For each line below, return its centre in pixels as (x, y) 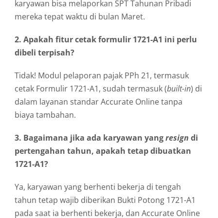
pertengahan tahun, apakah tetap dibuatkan (103, 151)
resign (177, 137)
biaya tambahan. (45, 115)
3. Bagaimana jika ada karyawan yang (90, 137)
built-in (179, 88)
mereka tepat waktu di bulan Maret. (80, 16)
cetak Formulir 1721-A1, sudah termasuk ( (91, 88)
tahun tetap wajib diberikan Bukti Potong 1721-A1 (105, 200)
